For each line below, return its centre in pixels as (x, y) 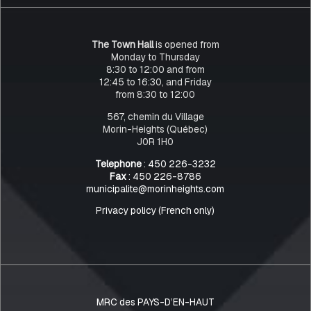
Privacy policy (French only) (155, 211)
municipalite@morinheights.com (155, 188)
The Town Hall (122, 45)
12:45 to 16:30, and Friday (155, 82)
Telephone (118, 163)
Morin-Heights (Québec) (155, 129)
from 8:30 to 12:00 (155, 95)
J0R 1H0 (155, 142)
